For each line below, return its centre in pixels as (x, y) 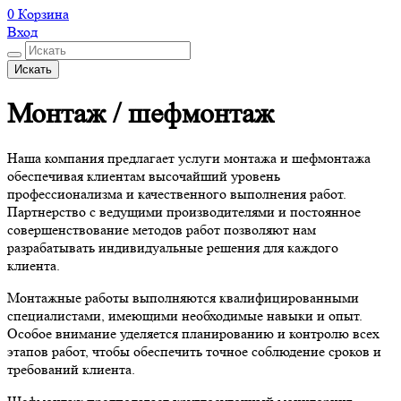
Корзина (43, 13)
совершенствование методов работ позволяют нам (162, 230)
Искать (33, 69)
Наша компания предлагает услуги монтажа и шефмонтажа (189, 158)
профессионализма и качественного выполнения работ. (177, 194)
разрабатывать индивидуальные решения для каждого (173, 248)
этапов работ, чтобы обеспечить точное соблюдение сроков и (194, 352)
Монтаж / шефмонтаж (141, 114)
